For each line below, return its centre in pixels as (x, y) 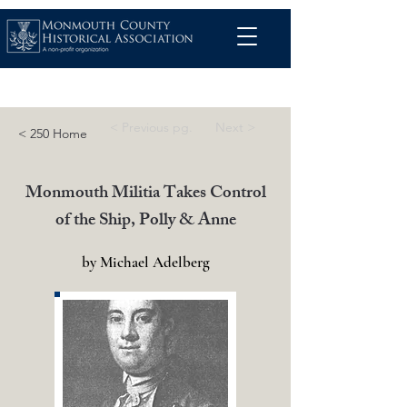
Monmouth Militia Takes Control (145, 194)
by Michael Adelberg (145, 262)
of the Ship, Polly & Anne (145, 222)
